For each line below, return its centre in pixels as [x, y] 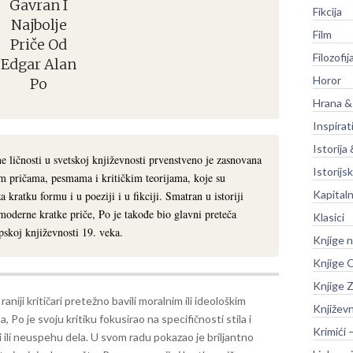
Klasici [329, 217]
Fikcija [327, 11]
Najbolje [39, 24]
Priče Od [39, 44]
